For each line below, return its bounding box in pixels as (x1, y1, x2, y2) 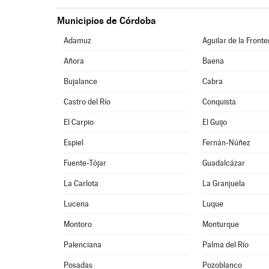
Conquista (202, 97, 237, 106)
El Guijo (202, 118, 228, 127)
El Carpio (64, 118, 94, 127)
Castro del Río (64, 97, 111, 106)
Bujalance (64, 77, 98, 86)
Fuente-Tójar (64, 159, 107, 168)
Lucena (64, 199, 89, 208)
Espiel (64, 138, 84, 147)
